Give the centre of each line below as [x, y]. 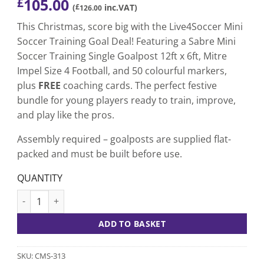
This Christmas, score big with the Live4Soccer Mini [130, 27]
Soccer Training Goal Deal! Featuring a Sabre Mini [126, 42]
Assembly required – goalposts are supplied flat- [124, 139]
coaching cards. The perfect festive [139, 86]
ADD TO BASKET [132, 223]
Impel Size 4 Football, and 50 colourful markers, [122, 71]
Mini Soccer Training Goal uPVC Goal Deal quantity [128, 196]
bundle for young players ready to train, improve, [126, 100]
